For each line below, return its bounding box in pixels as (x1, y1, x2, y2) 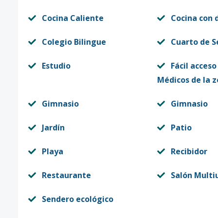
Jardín (42, 122, 65, 133)
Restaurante (42, 170, 91, 181)
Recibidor (170, 146, 207, 157)
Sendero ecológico (42, 194, 113, 204)
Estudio (42, 60, 71, 71)
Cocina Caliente (42, 13, 104, 23)
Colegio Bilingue (42, 36, 106, 47)
